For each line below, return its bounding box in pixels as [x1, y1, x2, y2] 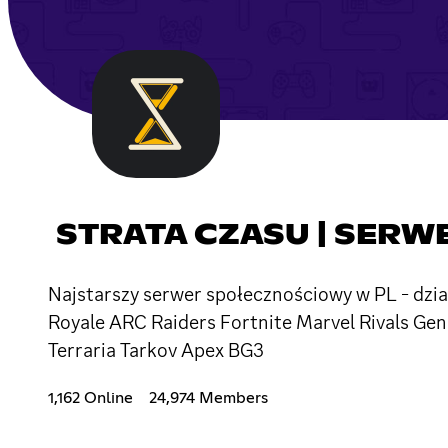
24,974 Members [149, 389, 268, 406]
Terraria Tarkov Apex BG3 [48, 336, 264, 363]
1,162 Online [48, 389, 133, 406]
